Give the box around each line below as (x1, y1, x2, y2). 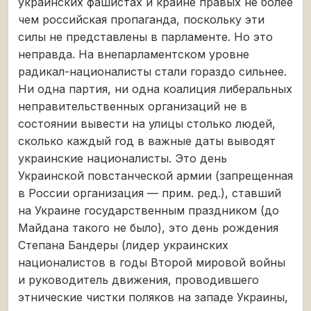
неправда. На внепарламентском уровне (18, 47, 249, 61)
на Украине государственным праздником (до (18, 203, 279, 217)
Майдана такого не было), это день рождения (18, 220, 278, 235)
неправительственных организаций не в (18, 99, 247, 113)
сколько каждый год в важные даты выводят (18, 133, 276, 148)
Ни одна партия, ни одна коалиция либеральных (18, 81, 292, 96)
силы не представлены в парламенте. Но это (18, 29, 273, 44)
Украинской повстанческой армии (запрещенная (18, 168, 293, 183)
